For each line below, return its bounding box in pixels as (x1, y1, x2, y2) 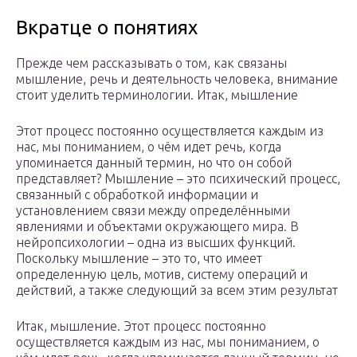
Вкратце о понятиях (16, 17, 198, 39)
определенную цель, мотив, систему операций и (16, 267, 308, 282)
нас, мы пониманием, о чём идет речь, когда (16, 139, 281, 155)
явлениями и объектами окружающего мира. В (16, 219, 299, 234)
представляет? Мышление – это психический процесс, (16, 171, 340, 186)
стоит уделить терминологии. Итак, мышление (16, 88, 298, 103)
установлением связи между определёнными (16, 203, 290, 218)
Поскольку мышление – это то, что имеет (16, 251, 262, 266)
